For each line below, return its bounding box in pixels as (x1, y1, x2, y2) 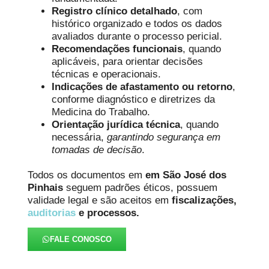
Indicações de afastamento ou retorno (52, 80, 233, 92)
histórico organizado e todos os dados (52, 17, 223, 29)
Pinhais (28, 181, 64, 193)
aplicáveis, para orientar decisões (52, 55, 204, 67)
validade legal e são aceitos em (28, 194, 172, 206)
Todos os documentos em (28, 169, 146, 181)
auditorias (28, 207, 76, 219)
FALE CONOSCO (50, 235, 112, 244)
